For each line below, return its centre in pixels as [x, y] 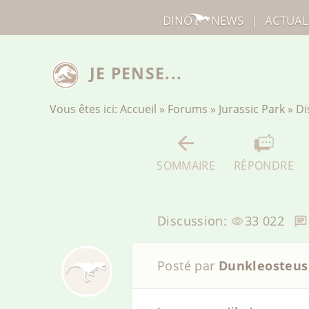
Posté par [188, 266]
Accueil [138, 109]
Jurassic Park [252, 109]
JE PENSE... [136, 73]
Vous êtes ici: [85, 109]
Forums [188, 109]
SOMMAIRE [186, 166]
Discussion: [194, 221]
